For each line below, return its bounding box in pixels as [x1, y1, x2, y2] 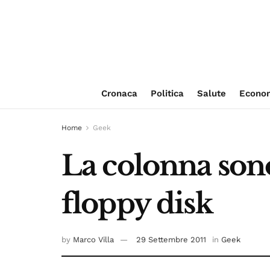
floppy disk [61, 186, 213, 221]
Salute [196, 88, 226, 99]
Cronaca [101, 88, 137, 99]
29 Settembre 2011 [136, 235, 206, 245]
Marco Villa [73, 235, 114, 245]
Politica [150, 88, 184, 99]
